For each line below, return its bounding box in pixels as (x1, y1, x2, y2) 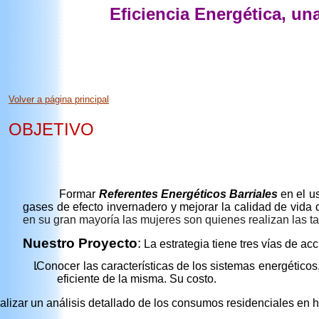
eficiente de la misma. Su (57, 273, 184, 286)
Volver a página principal (9, 93, 109, 105)
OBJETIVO (9, 119, 94, 139)
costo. (186, 273, 216, 286)
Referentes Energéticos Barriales (98, 187, 278, 200)
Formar (59, 187, 99, 200)
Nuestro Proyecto (23, 235, 138, 251)
